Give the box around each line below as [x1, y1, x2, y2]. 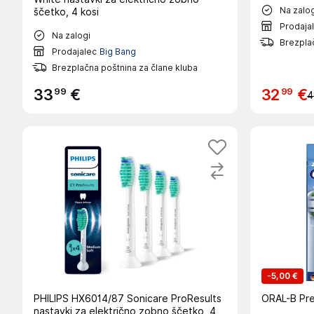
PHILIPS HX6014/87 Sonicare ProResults [34, 293, 221, 304]
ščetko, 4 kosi [34, 6, 99, 18]
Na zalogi [52, 29, 90, 41]
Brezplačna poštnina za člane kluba [52, 62, 198, 73]
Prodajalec [52, 46, 97, 57]
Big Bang [100, 46, 136, 57]
